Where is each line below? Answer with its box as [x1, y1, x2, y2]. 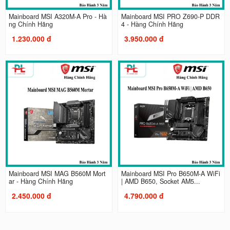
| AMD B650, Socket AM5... [121, 177, 200, 186]
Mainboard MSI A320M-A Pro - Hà [8, 11, 107, 21]
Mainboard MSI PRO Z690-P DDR [121, 11, 220, 21]
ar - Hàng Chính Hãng [8, 177, 73, 186]
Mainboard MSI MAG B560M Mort [8, 169, 106, 179]
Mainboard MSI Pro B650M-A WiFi [121, 169, 220, 179]
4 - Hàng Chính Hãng [121, 19, 183, 29]
